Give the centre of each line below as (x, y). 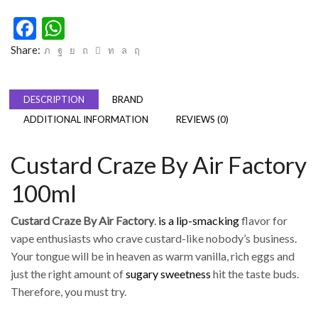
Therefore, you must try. (68, 292)
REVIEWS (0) (202, 119)
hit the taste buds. (255, 274)
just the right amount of (68, 274)
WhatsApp (117, 28)
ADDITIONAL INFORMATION (86, 119)
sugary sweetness (168, 274)
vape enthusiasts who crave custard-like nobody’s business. (154, 238)
